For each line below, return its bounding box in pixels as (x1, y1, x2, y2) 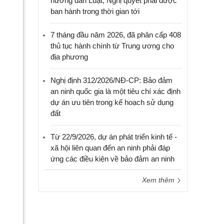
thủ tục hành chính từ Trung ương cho (50, 41, 174, 50)
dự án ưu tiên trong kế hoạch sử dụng (50, 98, 173, 106)
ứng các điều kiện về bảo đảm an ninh (50, 154, 174, 163)
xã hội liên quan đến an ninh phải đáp (50, 143, 170, 152)
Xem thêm (142, 176, 176, 184)
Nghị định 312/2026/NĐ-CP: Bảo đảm (50, 76, 172, 84)
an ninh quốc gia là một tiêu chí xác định (50, 87, 180, 95)
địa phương (50, 52, 88, 61)
